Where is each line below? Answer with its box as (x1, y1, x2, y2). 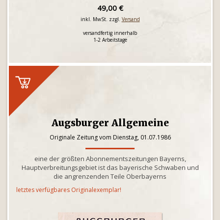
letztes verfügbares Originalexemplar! (16, 186, 121, 194)
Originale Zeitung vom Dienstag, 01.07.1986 (49, 133, 171, 141)
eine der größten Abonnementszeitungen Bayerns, (34, 154, 186, 163)
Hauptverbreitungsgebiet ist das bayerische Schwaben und (21, 163, 199, 172)
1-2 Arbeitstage (93, 36, 127, 43)
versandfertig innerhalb (83, 29, 137, 36)
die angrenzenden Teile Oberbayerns (54, 172, 166, 181)
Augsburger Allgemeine (51, 117, 169, 129)
